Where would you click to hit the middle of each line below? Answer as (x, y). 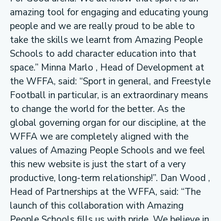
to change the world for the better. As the (97, 109)
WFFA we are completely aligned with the (99, 136)
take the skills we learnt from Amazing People (106, 40)
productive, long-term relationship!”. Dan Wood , (110, 178)
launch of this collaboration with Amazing (97, 205)
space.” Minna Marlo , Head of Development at (107, 67)
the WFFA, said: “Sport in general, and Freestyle (110, 81)
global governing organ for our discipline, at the (108, 123)
